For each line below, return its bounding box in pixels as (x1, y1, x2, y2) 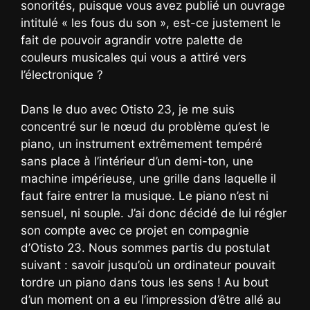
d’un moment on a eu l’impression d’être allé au (21, 293, 281, 307)
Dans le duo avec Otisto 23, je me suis (21, 102, 235, 117)
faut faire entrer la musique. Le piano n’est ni (21, 189, 268, 203)
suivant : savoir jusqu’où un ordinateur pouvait (21, 258, 275, 273)
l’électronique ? (21, 67, 103, 82)
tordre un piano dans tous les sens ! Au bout (21, 275, 268, 290)
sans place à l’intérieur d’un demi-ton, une (21, 154, 253, 169)
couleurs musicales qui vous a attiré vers (21, 50, 246, 64)
